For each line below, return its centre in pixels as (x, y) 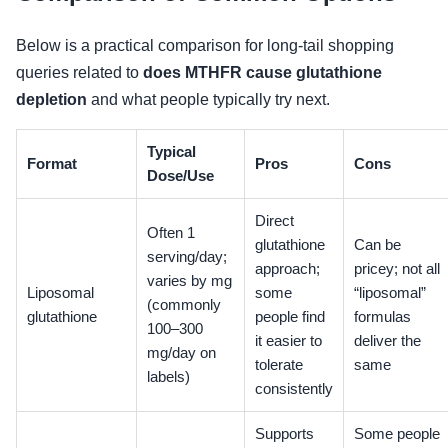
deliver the (387, 341)
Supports (284, 434)
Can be (377, 245)
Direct (274, 221)
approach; (287, 269)
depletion (51, 100)
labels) (168, 377)
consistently (294, 389)
